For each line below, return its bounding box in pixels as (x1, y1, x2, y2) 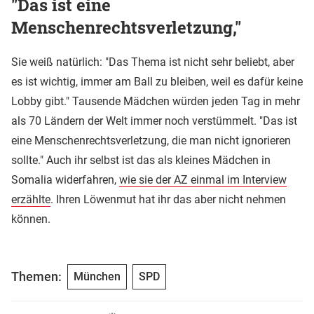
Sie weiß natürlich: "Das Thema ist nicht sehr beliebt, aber (11, 55, 294, 69)
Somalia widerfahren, (11, 172, 119, 186)
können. (11, 212, 50, 226)
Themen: (11, 269, 62, 285)
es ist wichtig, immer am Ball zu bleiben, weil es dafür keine (11, 74, 303, 88)
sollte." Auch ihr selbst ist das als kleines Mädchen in (11, 153, 271, 167)
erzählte (11, 192, 50, 206)
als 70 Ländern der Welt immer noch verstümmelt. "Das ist (11, 114, 297, 128)
